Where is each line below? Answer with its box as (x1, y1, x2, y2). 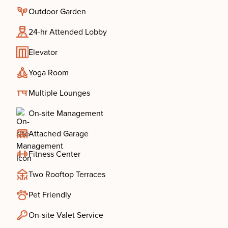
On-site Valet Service (28, 210, 103, 220)
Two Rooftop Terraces (28, 169, 105, 180)
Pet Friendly (28, 190, 71, 200)
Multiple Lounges (28, 88, 90, 98)
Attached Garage (28, 129, 89, 139)
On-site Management (28, 108, 103, 119)
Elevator (28, 47, 58, 58)
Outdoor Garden (28, 7, 86, 17)
